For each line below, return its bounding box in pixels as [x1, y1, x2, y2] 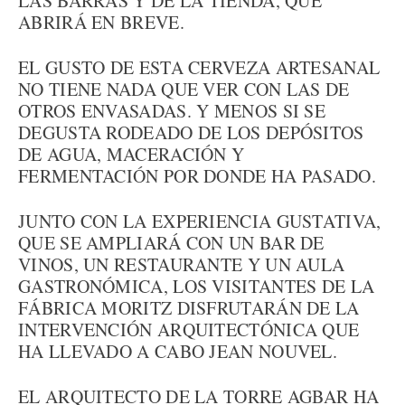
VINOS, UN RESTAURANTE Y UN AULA [18, 252, 345, 277]
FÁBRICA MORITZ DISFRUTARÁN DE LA [18, 296, 360, 320]
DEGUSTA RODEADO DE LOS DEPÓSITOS [18, 120, 364, 145]
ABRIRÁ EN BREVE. [18, 10, 184, 34]
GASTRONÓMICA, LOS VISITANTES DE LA [18, 274, 375, 298]
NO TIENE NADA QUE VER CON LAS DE [18, 77, 350, 101]
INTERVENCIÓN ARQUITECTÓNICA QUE [18, 317, 360, 342]
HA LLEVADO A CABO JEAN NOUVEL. [18, 339, 337, 363]
